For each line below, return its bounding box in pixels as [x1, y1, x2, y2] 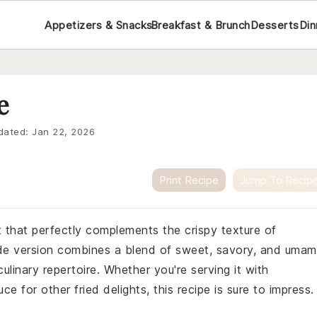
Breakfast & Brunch [150, 18, 250, 32]
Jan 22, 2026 [32, 126, 95, 137]
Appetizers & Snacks [45, 18, 153, 32]
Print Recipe [159, 173, 219, 187]
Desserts [250, 18, 299, 32]
